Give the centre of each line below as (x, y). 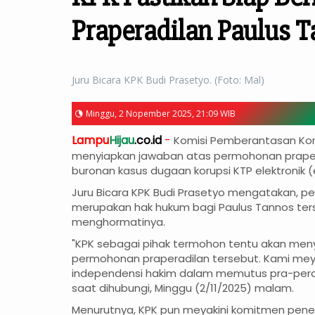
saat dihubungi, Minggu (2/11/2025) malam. (183, 288)
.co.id (148, 141)
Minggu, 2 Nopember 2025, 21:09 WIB (161, 114)
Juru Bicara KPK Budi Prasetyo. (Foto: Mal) (168, 80)
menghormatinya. (118, 222)
